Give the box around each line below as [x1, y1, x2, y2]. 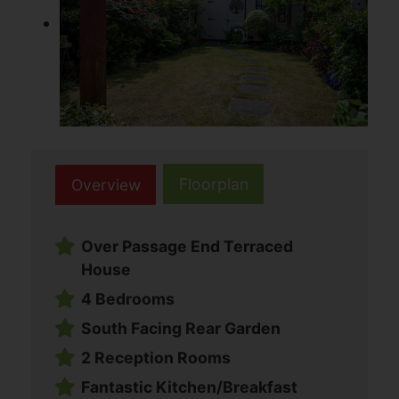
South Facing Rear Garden [80, 319, 281, 338]
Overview [70, 175, 141, 194]
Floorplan [178, 174, 248, 193]
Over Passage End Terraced [80, 237, 293, 256]
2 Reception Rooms [80, 348, 231, 368]
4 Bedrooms [80, 289, 175, 309]
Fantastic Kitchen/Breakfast [80, 378, 297, 397]
